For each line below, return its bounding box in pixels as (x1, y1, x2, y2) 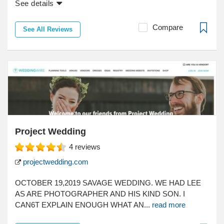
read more (152, 200, 185, 209)
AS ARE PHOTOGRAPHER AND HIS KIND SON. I (15, 189, 185, 198)
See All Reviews (23, 25, 72, 33)
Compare (152, 22, 183, 31)
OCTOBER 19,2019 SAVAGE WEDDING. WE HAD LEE (15, 178, 201, 187)
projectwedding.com (21, 157, 88, 166)
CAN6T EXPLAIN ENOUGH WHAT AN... (15, 200, 152, 209)
